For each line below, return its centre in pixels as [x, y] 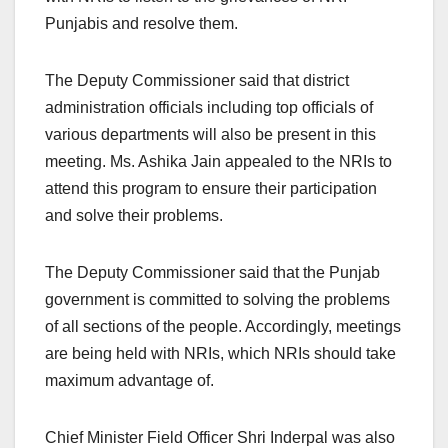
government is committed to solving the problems [217, 300]
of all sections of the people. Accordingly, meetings [223, 327]
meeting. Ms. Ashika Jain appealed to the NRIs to [218, 162]
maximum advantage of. [129, 381]
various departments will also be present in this [210, 135]
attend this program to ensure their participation [211, 189]
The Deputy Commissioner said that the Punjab [212, 273]
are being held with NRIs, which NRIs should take [220, 354]
